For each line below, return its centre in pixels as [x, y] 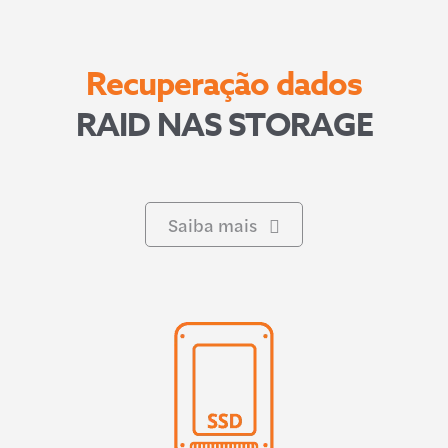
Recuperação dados [224, 85]
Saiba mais [212, 224]
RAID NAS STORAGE [224, 126]
